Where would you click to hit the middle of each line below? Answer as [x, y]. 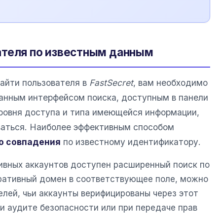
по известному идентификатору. [131, 142]
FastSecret [111, 82]
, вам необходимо [170, 82]
